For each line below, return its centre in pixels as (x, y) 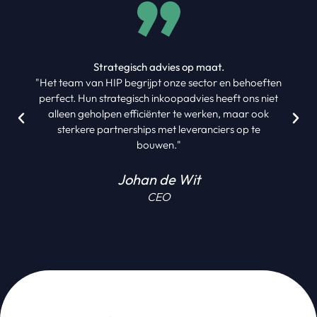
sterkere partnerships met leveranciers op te (158, 129)
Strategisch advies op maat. (158, 67)
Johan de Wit (158, 179)
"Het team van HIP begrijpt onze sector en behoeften (158, 82)
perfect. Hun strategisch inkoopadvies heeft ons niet (158, 98)
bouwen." (158, 144)
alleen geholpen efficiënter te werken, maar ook (158, 113)
